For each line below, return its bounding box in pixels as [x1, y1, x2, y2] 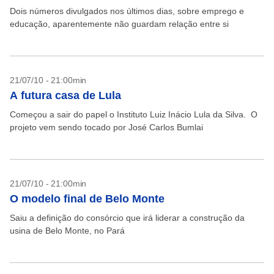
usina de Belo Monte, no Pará [10, 226, 127, 235]
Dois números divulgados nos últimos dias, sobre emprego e [10, 6, 244, 16]
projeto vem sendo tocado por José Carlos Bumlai [10, 122, 206, 132]
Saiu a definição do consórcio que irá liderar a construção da [10, 213, 245, 223]
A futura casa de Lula [10, 89, 121, 102]
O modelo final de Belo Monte [10, 193, 165, 205]
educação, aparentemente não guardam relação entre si [10, 19, 231, 29]
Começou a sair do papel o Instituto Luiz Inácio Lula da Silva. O [10, 109, 257, 119]
